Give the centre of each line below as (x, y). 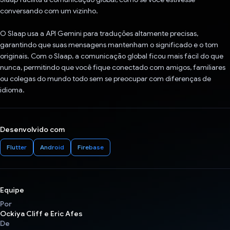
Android (52, 147)
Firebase (91, 147)
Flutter (17, 147)
